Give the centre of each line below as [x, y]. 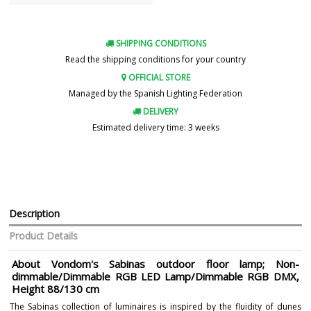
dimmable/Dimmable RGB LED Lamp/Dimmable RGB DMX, [155, 277]
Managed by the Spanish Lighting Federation [155, 94]
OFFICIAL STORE [158, 77]
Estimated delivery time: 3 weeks [155, 128]
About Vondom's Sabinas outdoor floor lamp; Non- [155, 264]
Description [35, 213]
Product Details [44, 235]
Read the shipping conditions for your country [155, 60]
